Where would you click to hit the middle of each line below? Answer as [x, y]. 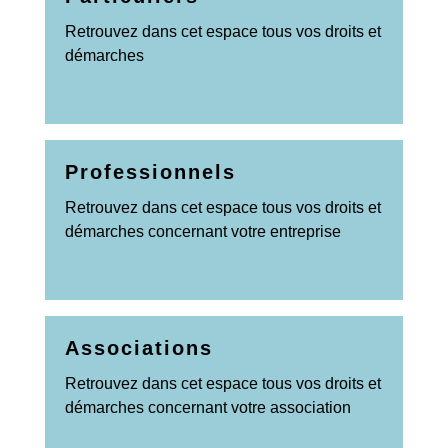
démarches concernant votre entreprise [203, 231]
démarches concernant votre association [208, 407]
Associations [139, 347]
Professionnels [150, 171]
